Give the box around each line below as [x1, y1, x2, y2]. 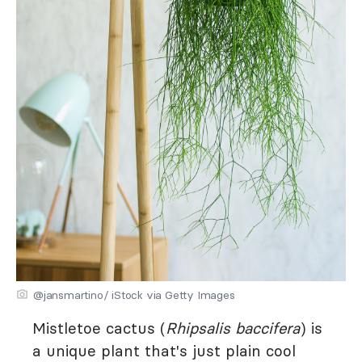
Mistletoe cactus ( [32, 318, 166, 339]
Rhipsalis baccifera [166, 318, 300, 339]
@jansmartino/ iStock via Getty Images [33, 288, 235, 303]
